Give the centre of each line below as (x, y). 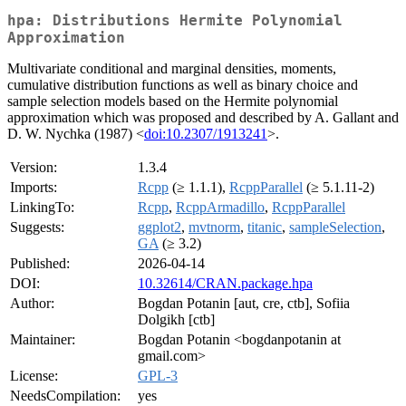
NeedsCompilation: (65, 396)
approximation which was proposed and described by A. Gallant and (203, 118)
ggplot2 (159, 227)
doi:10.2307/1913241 (206, 134)
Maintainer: (43, 340)
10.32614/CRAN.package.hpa (225, 284)
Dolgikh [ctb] (176, 320)
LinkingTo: (42, 208)
